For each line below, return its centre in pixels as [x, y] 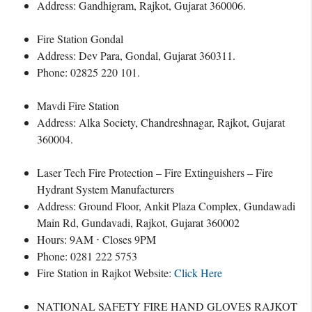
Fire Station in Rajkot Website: [106, 273]
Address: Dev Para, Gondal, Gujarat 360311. [136, 55]
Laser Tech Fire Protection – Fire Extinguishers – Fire [155, 172]
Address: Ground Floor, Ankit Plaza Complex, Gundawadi [166, 206]
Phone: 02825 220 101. [88, 72]
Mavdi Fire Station [78, 106]
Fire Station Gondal [80, 39]
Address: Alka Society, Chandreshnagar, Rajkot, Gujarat [161, 122]
